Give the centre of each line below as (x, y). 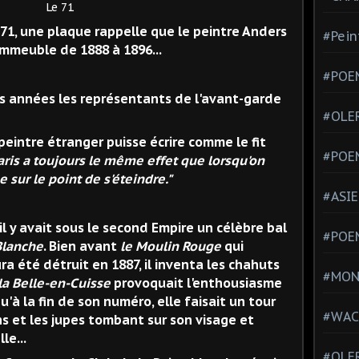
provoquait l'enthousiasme (196, 282)
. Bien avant (82, 246)
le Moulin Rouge (171, 246)
